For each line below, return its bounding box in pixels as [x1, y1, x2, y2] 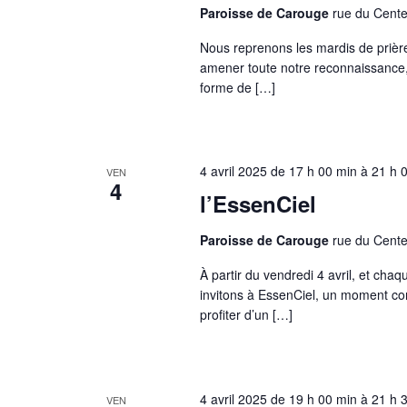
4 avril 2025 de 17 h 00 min [199, 162, 357, 181]
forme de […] [199, 77, 275, 96]
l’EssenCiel [199, 188, 316, 220]
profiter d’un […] [199, 305, 293, 324]
